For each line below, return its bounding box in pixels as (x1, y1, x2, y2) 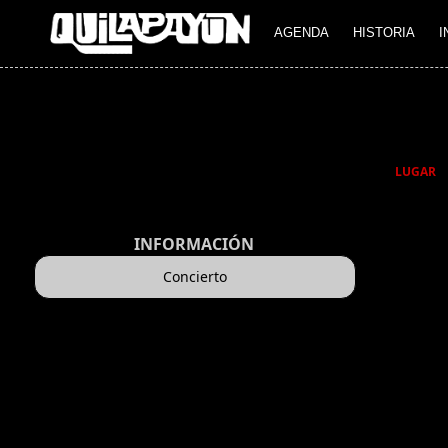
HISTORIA (353, 25, 415, 41)
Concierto (162, 267, 227, 287)
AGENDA (274, 25, 329, 41)
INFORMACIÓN (133, 233, 254, 256)
